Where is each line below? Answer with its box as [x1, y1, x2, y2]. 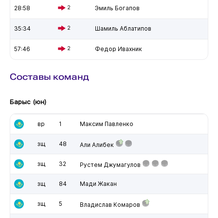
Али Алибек [79, 141, 114, 148]
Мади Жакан [79, 180, 117, 187]
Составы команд [9, 71, 89, 82]
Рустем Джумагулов [79, 161, 141, 168]
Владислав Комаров [79, 200, 140, 208]
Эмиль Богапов [94, 4, 140, 12]
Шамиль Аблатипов [94, 24, 151, 32]
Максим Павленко [79, 120, 133, 127]
